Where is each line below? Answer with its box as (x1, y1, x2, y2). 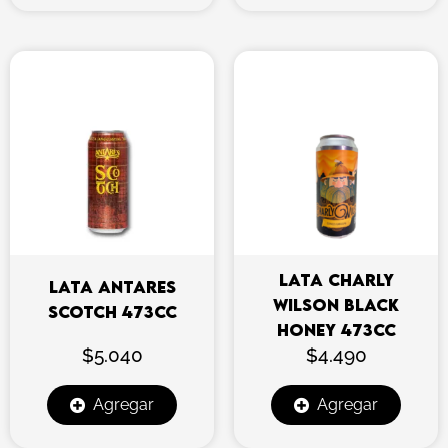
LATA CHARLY (278, 269, 394, 290)
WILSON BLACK (273, 294, 399, 315)
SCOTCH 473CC (47, 302, 177, 323)
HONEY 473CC (276, 319, 396, 340)
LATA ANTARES (48, 277, 176, 298)
